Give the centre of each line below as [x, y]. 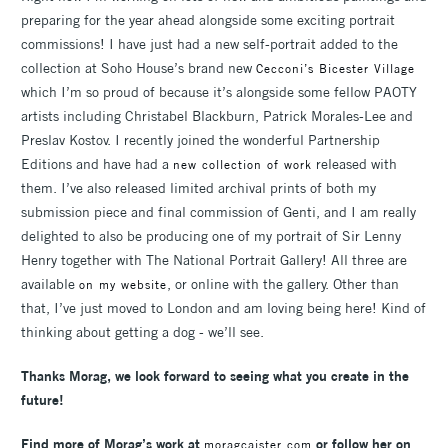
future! [42, 400]
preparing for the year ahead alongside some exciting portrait [208, 20]
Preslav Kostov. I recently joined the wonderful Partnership [200, 140]
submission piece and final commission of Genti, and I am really [218, 212]
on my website [123, 285]
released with [354, 164]
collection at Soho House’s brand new [138, 68]
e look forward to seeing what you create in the [266, 376]
